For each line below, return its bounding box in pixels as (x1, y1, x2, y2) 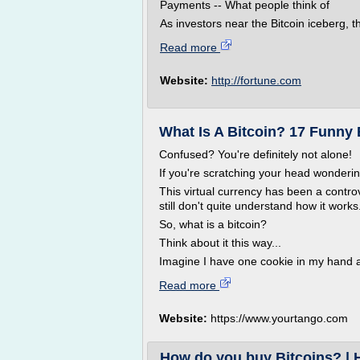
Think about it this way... (159, 236, 281, 249)
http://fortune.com (211, 74, 301, 87)
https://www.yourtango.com (211, 312, 348, 325)
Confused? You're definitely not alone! (159, 148, 352, 161)
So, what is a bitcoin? (159, 218, 267, 231)
